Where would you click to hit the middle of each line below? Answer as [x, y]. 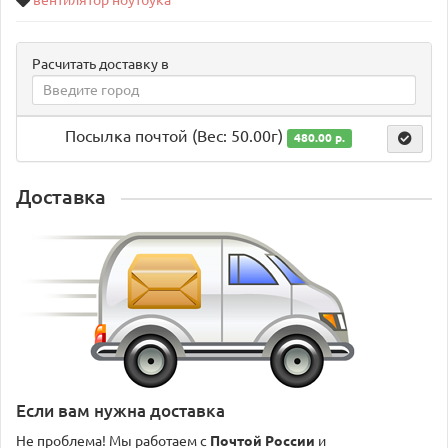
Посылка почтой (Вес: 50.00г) [176, 136]
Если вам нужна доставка [120, 410]
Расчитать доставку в [100, 64]
